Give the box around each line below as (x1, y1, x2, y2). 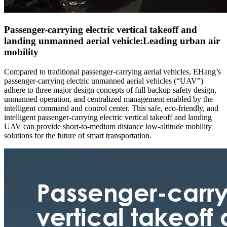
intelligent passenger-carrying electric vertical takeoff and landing (4, 112, 212, 122)
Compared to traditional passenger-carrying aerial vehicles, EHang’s (4, 67, 221, 76)
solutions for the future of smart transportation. (4, 131, 152, 140)
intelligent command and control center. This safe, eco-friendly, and (4, 103, 218, 112)
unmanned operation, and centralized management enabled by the (4, 94, 213, 103)
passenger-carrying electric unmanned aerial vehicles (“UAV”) (4, 76, 203, 85)
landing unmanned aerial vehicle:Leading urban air (4, 35, 220, 47)
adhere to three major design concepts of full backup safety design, (4, 85, 216, 94)
